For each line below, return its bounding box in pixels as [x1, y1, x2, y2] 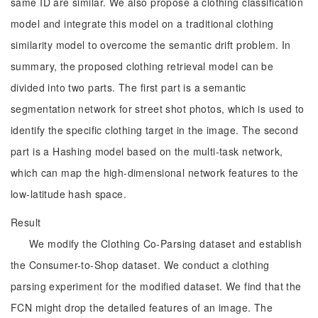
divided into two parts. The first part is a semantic [11, 80, 246, 94]
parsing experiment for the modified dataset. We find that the [11, 279, 302, 293]
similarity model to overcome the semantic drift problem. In [11, 38, 291, 52]
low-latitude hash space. [11, 187, 127, 201]
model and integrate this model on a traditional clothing [11, 16, 274, 31]
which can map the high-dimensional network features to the [11, 165, 299, 180]
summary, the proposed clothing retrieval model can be [11, 59, 274, 73]
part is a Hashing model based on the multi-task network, [11, 144, 283, 158]
